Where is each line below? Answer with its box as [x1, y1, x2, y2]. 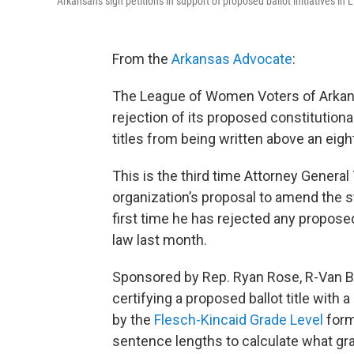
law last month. [112, 232, 207, 248]
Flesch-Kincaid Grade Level [154, 311, 326, 328]
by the [112, 311, 154, 328]
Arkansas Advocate [171, 51, 292, 67]
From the [112, 51, 171, 67]
